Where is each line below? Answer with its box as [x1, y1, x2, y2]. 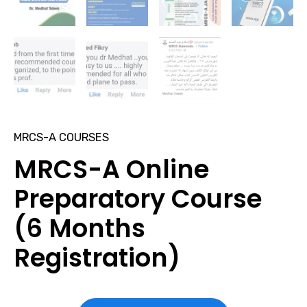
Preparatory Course [14, 181, 262, 217]
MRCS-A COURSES [14, 131, 109, 145]
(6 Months [14, 210, 145, 246]
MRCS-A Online [14, 151, 209, 187]
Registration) [14, 240, 180, 275]
